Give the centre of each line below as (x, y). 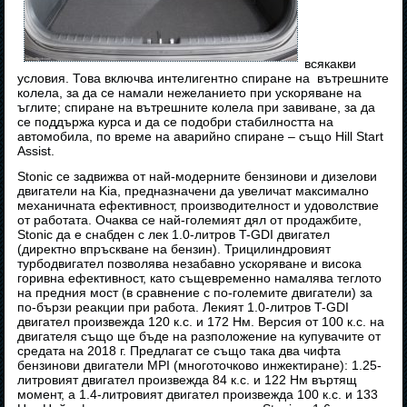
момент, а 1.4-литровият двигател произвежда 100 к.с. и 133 (198, 395)
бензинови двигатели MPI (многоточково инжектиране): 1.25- (200, 366)
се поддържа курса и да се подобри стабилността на (176, 122)
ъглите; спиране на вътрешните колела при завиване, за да (197, 108)
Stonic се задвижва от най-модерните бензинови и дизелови (198, 177)
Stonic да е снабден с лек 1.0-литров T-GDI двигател (174, 235)
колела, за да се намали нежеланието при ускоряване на (190, 93)
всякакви (331, 64)
